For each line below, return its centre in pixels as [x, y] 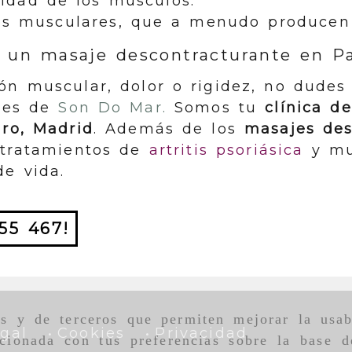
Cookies [92, 333]
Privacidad [202, 333]
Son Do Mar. [112, 108]
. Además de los [169, 129]
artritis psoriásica [226, 150]
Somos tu [216, 108]
